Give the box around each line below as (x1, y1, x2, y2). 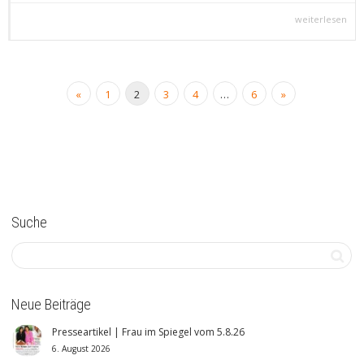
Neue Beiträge (11, 296, 91, 314)
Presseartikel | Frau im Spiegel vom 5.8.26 (52, 325, 245, 340)
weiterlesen (295, 13, 347, 26)
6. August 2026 (52, 343, 110, 355)
